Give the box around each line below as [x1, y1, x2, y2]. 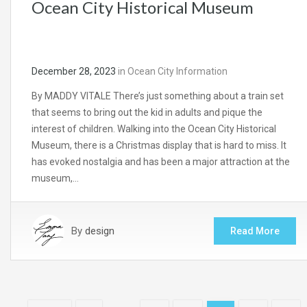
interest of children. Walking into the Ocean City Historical [32, 123, 276, 135]
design [85, 225, 114, 238]
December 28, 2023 [32, 66, 116, 77]
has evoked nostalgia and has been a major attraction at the [32, 156, 290, 168]
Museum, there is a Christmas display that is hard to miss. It [32, 140, 286, 151]
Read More [230, 225, 280, 237]
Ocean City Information [127, 66, 228, 77]
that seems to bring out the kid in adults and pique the [32, 107, 262, 119]
